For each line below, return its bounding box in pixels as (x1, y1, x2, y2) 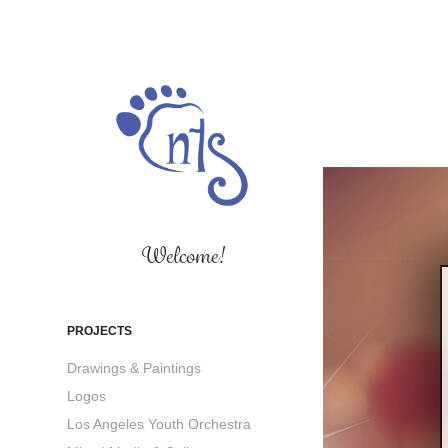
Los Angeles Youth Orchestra (67, 416, 252, 433)
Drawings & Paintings (67, 360, 202, 377)
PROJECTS (67, 324, 133, 339)
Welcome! (139, 241, 225, 272)
